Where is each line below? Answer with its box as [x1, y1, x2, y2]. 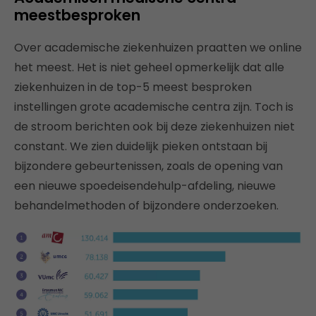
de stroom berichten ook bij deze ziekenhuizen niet [14, 119, 295, 135]
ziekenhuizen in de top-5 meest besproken [14, 79, 252, 96]
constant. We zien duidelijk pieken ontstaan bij [14, 138, 267, 155]
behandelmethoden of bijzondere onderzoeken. [14, 197, 279, 214]
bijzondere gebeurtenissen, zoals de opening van [14, 158, 283, 175]
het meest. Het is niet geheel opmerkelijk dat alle [14, 59, 284, 76]
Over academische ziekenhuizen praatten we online [14, 39, 302, 56]
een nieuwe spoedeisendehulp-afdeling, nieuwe [14, 178, 276, 195]
